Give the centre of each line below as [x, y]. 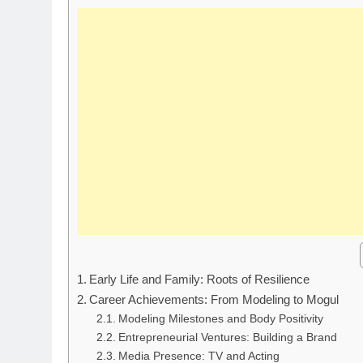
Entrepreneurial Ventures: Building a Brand [227, 338]
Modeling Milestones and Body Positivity [220, 319]
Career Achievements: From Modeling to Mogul [214, 300]
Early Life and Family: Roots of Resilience [200, 280]
